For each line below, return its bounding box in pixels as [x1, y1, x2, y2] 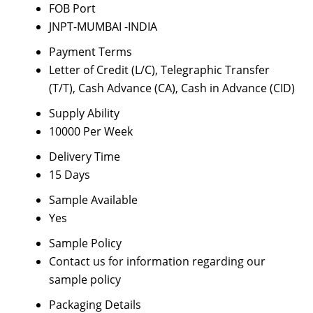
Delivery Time [48, 149, 120, 164]
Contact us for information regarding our [48, 254, 265, 269]
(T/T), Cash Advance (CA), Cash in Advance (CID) [48, 80, 295, 96]
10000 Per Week [48, 124, 133, 139]
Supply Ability [48, 105, 119, 121]
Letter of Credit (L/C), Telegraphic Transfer [48, 62, 270, 78]
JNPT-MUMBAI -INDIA [48, 19, 157, 34]
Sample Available [48, 192, 138, 208]
